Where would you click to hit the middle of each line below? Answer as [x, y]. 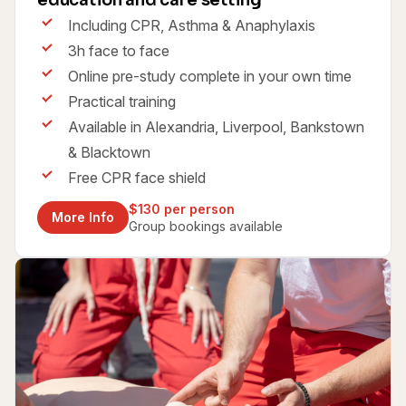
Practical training [122, 102]
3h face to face [119, 51]
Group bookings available [206, 227]
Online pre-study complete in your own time [210, 77]
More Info [83, 217]
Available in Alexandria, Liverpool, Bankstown [216, 127]
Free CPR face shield [137, 178]
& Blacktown [109, 153]
